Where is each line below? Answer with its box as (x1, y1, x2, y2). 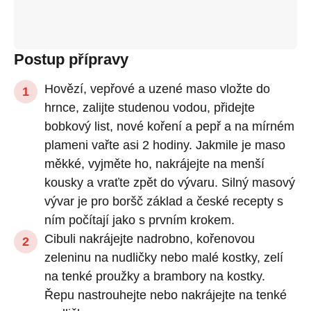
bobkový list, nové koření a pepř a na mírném (44, 119, 294, 133)
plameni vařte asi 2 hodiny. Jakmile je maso (44, 137, 285, 152)
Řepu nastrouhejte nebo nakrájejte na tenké (44, 287, 287, 302)
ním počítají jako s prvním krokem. (44, 212, 235, 227)
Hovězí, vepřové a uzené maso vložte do (44, 81, 270, 96)
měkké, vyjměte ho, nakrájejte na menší (44, 156, 264, 171)
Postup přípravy (14, 50, 128, 68)
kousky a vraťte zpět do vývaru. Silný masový (44, 175, 295, 190)
